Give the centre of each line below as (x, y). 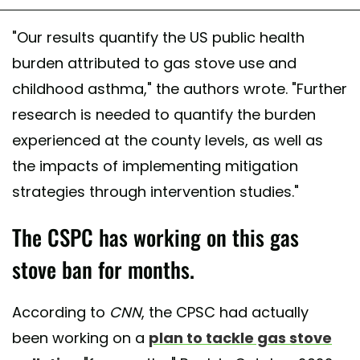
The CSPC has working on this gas (155, 237)
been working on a (80, 338)
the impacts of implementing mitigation (155, 166)
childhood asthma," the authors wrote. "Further (180, 89)
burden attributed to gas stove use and (154, 63)
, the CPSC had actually (225, 313)
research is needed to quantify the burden (164, 115)
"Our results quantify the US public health (158, 38)
